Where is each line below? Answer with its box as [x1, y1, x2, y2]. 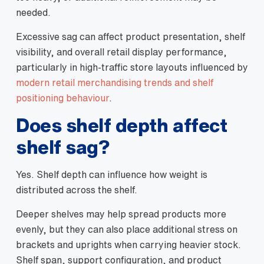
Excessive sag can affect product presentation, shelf [16, 32, 245, 41]
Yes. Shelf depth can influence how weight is [16, 170, 207, 179]
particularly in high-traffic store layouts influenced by [16, 62, 248, 72]
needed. [16, 8, 53, 17]
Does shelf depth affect [16, 116, 227, 134]
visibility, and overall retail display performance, [16, 47, 227, 57]
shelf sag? [16, 138, 110, 156]
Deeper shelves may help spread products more [16, 209, 226, 219]
